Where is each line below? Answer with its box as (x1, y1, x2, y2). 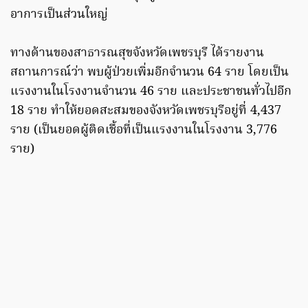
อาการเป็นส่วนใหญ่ (10, 5, 108, 25)
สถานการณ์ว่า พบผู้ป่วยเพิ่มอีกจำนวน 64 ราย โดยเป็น (10, 63, 289, 83)
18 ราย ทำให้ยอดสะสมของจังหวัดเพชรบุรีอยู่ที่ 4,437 (10, 101, 281, 122)
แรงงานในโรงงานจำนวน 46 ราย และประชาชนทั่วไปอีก (10, 82, 291, 102)
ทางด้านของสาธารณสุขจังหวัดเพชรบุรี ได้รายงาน (10, 43, 264, 64)
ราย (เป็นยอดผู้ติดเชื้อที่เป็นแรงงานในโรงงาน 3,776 (10, 120, 277, 141)
